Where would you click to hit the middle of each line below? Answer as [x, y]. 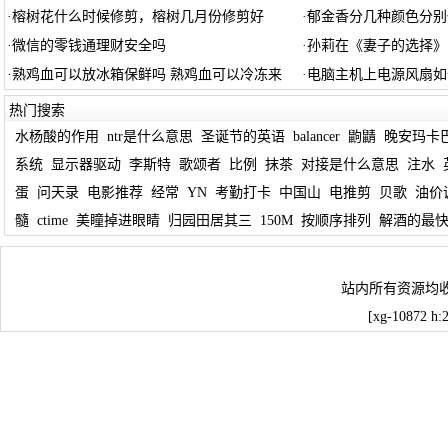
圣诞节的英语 [242, 136]
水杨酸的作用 [56, 136]
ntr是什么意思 [149, 136]
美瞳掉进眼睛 [117, 220]
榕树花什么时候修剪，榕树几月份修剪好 [137, 16]
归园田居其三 [209, 220]
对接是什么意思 [349, 164]
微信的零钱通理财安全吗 [88, 45]
